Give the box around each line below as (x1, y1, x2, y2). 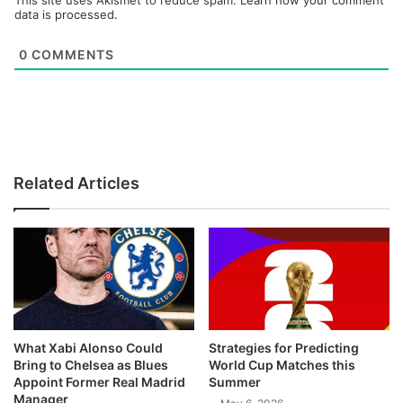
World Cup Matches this (209, 356, 355, 372)
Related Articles (13, 174, 139, 193)
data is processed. (14, 7, 118, 22)
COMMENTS (28, 47, 114, 63)
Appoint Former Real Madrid (13, 373, 185, 390)
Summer (209, 373, 261, 390)
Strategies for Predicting (209, 339, 359, 355)
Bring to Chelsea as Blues (13, 356, 168, 372)
